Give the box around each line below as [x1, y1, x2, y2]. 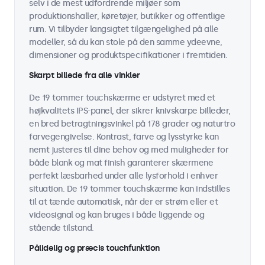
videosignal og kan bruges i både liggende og [29, 210, 204, 220]
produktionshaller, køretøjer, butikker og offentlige [29, 11, 225, 21]
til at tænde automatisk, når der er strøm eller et [29, 197, 218, 207]
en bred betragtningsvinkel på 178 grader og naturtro [29, 119, 235, 129]
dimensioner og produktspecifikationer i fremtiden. [29, 50, 227, 60]
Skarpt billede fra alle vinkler [29, 70, 140, 80]
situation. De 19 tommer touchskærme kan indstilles [29, 184, 230, 194]
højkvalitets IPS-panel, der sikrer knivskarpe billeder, [29, 106, 231, 116]
